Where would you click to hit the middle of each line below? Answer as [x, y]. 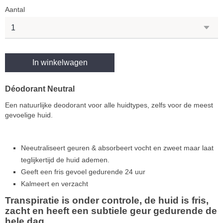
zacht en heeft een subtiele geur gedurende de [111, 211]
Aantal [15, 10]
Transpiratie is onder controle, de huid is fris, [107, 201]
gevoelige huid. [29, 115]
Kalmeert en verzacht [55, 184]
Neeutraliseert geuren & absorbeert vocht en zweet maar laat [117, 148]
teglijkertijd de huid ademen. [65, 160]
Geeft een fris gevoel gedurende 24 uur [83, 172]
